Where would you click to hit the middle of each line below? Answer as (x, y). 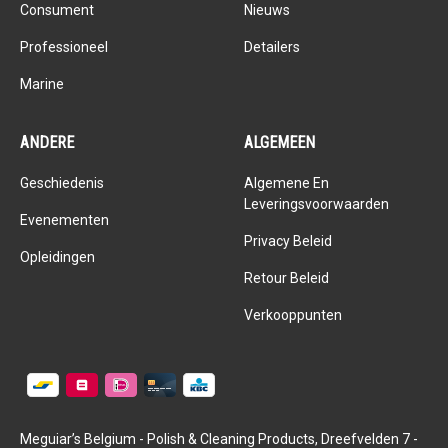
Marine (42, 84)
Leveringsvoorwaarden (316, 204)
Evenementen (64, 220)
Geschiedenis (62, 183)
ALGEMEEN (279, 142)
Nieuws (267, 10)
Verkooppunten (293, 315)
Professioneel (64, 47)
